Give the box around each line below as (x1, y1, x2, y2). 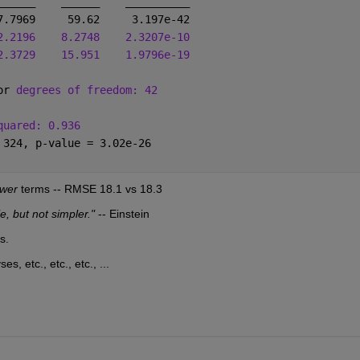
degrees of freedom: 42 (15, 83, 157, 96)
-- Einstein (94, 207, 149, 220)
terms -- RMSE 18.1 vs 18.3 (17, 182, 162, 195)
